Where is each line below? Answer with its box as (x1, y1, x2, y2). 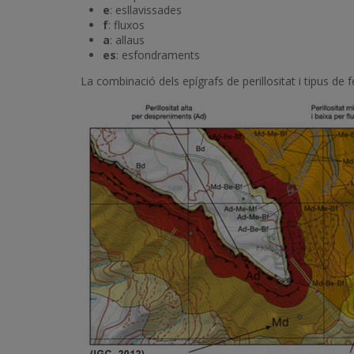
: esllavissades (110, 2, 182, 17)
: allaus (110, 32, 145, 47)
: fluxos (108, 17, 145, 32)
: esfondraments (116, 47, 200, 62)
